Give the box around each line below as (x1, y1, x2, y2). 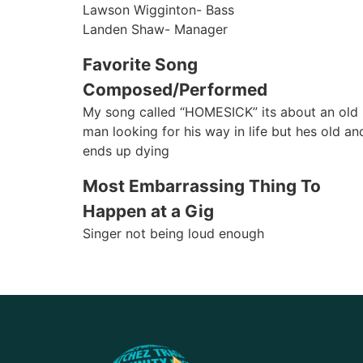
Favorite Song (83, 53, 198, 75)
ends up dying (83, 142, 169, 159)
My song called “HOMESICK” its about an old (83, 103, 358, 120)
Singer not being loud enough (83, 224, 264, 241)
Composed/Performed (83, 79, 267, 100)
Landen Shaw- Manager (83, 20, 228, 37)
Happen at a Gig (83, 200, 214, 221)
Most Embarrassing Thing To (83, 175, 321, 196)
